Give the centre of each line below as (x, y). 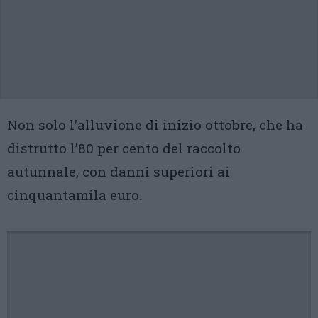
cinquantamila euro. (75, 195)
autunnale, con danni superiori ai (119, 171)
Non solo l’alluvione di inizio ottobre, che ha (155, 125)
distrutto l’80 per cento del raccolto (124, 148)
